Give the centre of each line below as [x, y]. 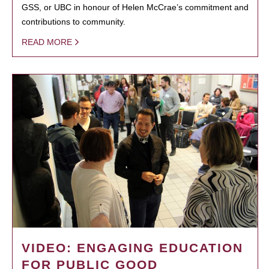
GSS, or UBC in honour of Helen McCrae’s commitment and [135, 7]
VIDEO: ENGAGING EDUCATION [132, 247]
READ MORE [47, 42]
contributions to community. [74, 21]
